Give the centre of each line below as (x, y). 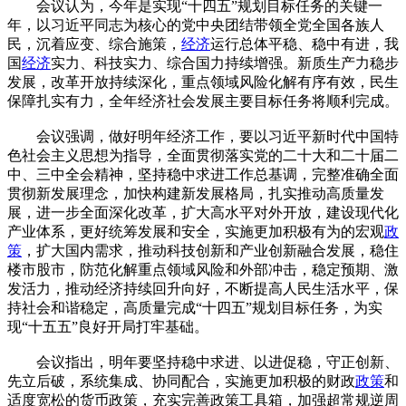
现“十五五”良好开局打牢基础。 (108, 326)
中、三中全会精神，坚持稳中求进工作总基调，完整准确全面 (203, 174)
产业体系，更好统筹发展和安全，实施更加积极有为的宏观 (196, 231)
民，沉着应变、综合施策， (94, 43)
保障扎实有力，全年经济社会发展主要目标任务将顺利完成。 (203, 101)
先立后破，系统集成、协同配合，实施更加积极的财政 (181, 381)
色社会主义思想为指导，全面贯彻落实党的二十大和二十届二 (203, 155)
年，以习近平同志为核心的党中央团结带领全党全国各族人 (196, 24)
